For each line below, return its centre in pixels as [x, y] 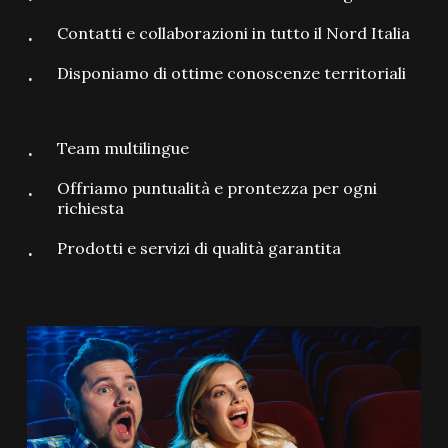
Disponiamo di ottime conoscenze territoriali [231, 72]
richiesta [90, 207]
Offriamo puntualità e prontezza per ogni [216, 187]
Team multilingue [122, 147]
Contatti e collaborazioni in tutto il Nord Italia [233, 32]
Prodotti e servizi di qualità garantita [198, 247]
